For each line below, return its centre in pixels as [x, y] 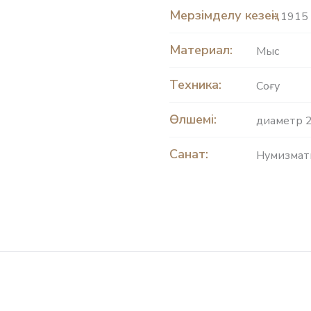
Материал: [201, 50]
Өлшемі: [193, 119]
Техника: [195, 84]
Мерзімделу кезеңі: [223, 15]
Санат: [189, 154]
